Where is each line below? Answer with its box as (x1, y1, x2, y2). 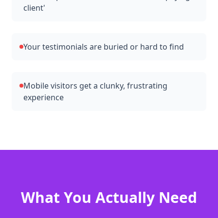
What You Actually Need (21, 187, 197, 207)
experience (23, 92, 64, 103)
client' (23, 2, 45, 13)
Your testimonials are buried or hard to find (23, 41, 184, 52)
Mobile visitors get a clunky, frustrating (23, 80, 167, 91)
